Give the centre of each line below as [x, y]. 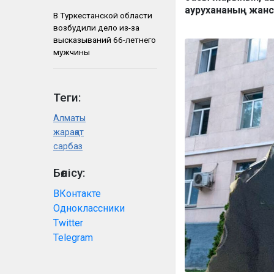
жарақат [68, 132]
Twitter [68, 223]
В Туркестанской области [103, 15]
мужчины [72, 52]
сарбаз [68, 146]
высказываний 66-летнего [105, 40]
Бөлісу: [69, 173]
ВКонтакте [77, 194]
